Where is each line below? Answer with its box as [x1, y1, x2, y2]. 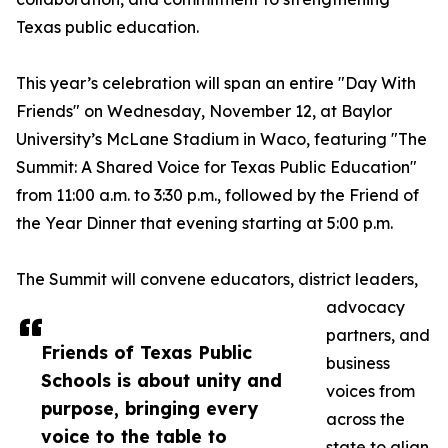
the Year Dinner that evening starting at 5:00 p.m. [16, 213, 393, 234]
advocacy [326, 297, 405, 318]
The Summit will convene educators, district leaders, [16, 269, 418, 290]
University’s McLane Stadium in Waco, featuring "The [16, 129, 427, 150]
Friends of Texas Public [41, 341, 252, 364]
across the [326, 409, 405, 430]
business [326, 353, 390, 374]
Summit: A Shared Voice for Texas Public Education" [16, 157, 417, 178]
